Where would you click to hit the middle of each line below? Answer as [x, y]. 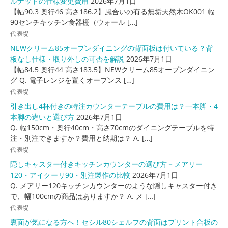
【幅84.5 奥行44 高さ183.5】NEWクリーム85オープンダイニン [112, 69]
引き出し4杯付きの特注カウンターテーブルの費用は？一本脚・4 [114, 106]
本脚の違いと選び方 [42, 117]
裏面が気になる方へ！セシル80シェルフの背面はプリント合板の [114, 222]
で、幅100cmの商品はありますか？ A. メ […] [83, 196]
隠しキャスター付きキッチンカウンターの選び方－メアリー [106, 164]
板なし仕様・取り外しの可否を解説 [67, 59]
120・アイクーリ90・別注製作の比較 [70, 175]
